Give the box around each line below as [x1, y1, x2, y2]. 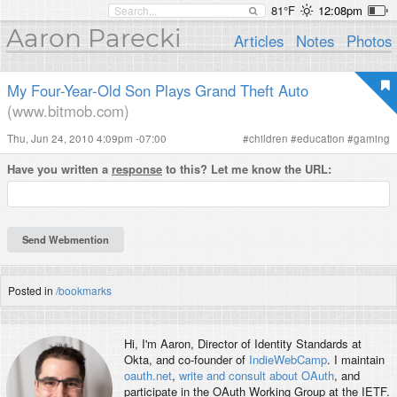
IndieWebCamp [248, 351, 327, 369]
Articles [234, 30, 284, 51]
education [297, 131, 345, 145]
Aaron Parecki [5, 23, 182, 53]
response [112, 160, 162, 177]
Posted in [8, 282, 56, 298]
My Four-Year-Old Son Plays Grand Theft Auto [7, 80, 308, 101]
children [249, 131, 288, 145]
